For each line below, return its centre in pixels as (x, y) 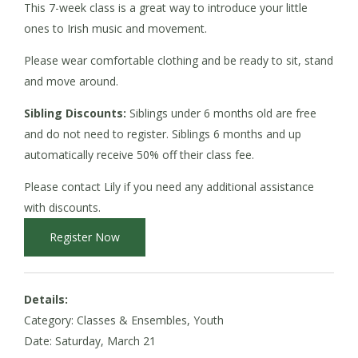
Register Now (85, 237)
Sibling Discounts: (75, 113)
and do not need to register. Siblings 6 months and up (163, 133)
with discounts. (62, 207)
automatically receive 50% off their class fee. (139, 154)
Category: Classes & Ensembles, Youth (124, 320)
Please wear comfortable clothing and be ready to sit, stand (179, 60)
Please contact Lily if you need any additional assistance (169, 186)
